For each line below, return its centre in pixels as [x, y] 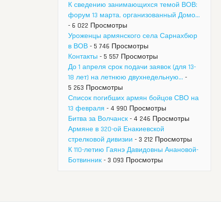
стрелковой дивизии [100, 140]
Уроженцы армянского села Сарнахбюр [133, 36]
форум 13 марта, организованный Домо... [134, 16]
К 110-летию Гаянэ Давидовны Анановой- [133, 150]
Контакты [83, 57]
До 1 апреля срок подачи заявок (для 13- [132, 67]
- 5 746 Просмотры [118, 47]
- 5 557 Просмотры [128, 57]
